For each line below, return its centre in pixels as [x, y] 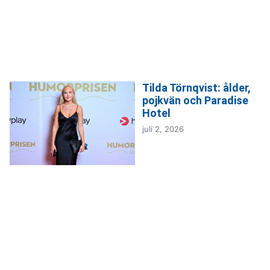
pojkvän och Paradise [195, 101]
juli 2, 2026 [163, 129]
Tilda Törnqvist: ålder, [196, 88]
